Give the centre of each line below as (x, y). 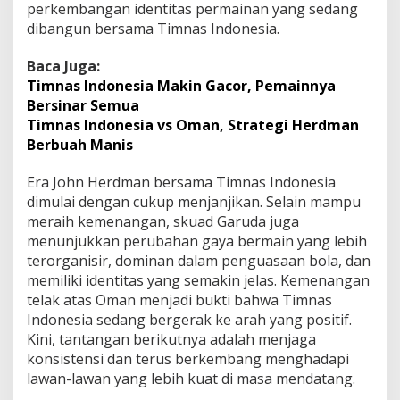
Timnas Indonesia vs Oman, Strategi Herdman (193, 125)
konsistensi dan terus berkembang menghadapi (188, 358)
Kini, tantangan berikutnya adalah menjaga (171, 339)
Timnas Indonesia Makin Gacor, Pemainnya (181, 85)
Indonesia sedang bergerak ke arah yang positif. (189, 319)
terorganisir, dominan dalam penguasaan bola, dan (199, 260)
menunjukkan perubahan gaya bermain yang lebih (197, 241)
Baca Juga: (63, 66)
